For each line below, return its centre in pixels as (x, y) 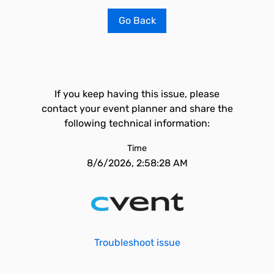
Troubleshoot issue (137, 243)
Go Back (137, 20)
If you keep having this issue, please (137, 94)
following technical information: (137, 123)
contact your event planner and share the (137, 109)
